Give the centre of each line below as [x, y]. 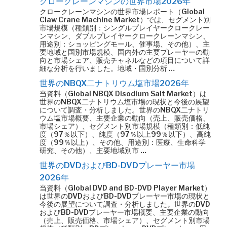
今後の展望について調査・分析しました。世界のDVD [125, 204]
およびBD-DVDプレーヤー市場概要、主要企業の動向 [124, 212]
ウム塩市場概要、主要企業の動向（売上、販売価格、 [125, 118]
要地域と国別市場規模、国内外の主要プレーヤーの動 [125, 52]
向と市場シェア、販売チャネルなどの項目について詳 [125, 60]
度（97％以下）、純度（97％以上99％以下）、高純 [125, 134]
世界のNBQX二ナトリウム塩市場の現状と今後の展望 [124, 102]
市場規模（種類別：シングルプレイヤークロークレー [125, 28]
